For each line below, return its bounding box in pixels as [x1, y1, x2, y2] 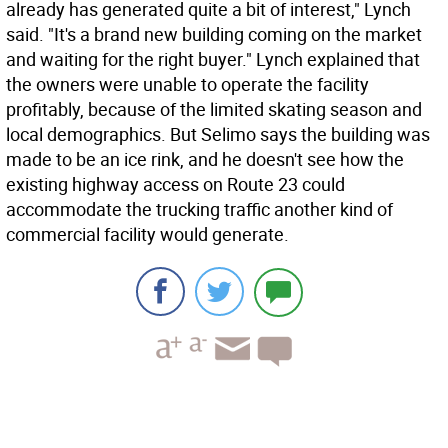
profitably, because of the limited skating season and [6, 97, 422, 121]
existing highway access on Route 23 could [6, 172, 345, 196]
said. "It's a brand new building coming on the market [6, 22, 422, 46]
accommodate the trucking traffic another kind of [6, 197, 393, 221]
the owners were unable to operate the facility [6, 72, 369, 96]
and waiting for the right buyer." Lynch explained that [6, 47, 420, 71]
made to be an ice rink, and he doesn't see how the [6, 147, 404, 171]
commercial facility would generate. [6, 222, 289, 246]
